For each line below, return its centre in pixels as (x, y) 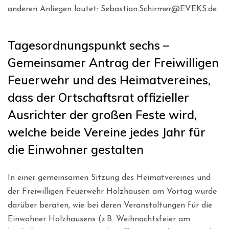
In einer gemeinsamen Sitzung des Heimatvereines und (109, 178)
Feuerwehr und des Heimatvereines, (109, 80)
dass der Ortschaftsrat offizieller (98, 97)
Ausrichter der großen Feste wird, (102, 114)
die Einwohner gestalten (76, 149)
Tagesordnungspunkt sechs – (88, 45)
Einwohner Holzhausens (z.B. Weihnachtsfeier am (99, 219)
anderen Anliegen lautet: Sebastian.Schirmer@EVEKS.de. (113, 9)
